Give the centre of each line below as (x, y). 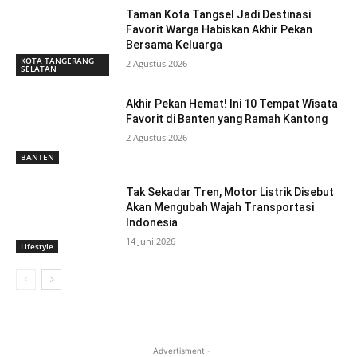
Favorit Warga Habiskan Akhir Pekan (220, 30)
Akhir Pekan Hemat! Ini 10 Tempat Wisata (232, 103)
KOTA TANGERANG (57, 60)
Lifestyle (37, 247)
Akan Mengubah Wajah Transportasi (220, 208)
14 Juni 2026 (151, 241)
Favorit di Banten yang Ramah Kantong (227, 118)
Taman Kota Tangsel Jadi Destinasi (219, 15)
